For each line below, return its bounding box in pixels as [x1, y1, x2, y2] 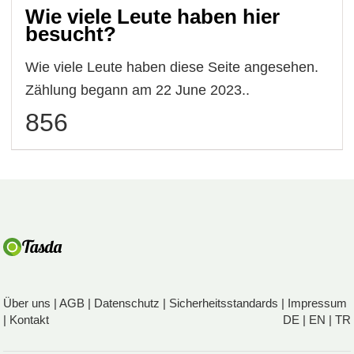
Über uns [3, 296, 51, 310]
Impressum [288, 296, 348, 310]
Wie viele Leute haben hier [25, 4, 281, 28]
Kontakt [9, 312, 50, 326]
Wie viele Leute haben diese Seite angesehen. [25, 58, 319, 75]
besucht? [25, 21, 117, 46]
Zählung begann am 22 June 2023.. [25, 81, 250, 98]
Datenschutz [94, 296, 160, 310]
